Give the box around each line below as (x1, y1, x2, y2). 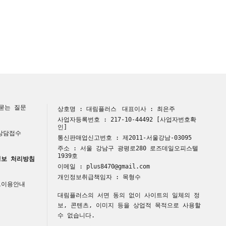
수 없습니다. (58, 212, 95, 219)
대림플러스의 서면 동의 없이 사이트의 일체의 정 (58, 192, 200, 199)
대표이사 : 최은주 (122, 105, 176, 112)
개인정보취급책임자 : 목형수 (58, 174, 141, 181)
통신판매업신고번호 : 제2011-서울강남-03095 (58, 134, 192, 141)
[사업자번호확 (156, 116, 197, 123)
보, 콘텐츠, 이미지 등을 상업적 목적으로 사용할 (58, 202, 201, 209)
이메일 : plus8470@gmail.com (58, 163, 150, 170)
